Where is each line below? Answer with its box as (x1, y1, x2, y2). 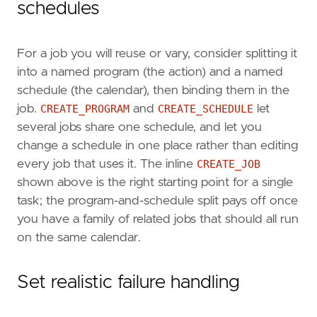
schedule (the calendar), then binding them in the (17, 84, 289, 98)
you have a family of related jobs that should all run (17, 213, 299, 226)
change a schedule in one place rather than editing (17, 139, 298, 153)
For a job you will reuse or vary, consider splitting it (17, 47, 297, 61)
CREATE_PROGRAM (40, 103, 129, 116)
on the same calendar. (17, 231, 141, 245)
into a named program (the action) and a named (17, 66, 283, 79)
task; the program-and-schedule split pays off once (17, 195, 298, 208)
